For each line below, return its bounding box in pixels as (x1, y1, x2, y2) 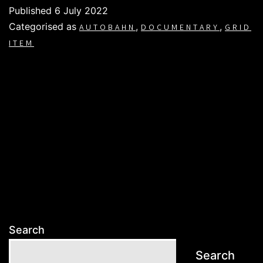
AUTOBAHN (79, 22, 136, 34)
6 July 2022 (55, 4, 108, 16)
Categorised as (9, 20, 79, 32)
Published (9, 4, 55, 16)
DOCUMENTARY (141, 22, 220, 34)
